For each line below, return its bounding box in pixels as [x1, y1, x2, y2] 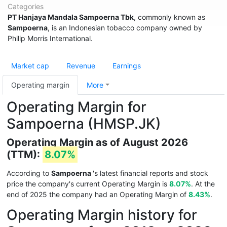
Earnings [112, 61, 141, 70]
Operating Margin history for [7, 206, 197, 223]
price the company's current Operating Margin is [7, 179, 169, 188]
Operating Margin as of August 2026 [7, 136, 188, 148]
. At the [191, 179, 215, 188]
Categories [8, 2, 44, 11]
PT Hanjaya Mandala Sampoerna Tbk [8, 13, 134, 21]
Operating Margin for [7, 98, 146, 116]
